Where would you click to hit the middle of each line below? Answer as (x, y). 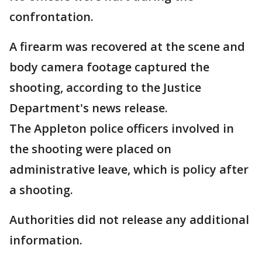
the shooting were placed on (90, 149)
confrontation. (51, 17)
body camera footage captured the (109, 67)
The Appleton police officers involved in (122, 128)
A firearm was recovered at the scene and (127, 46)
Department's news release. (89, 108)
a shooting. (41, 190)
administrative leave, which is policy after (129, 169)
